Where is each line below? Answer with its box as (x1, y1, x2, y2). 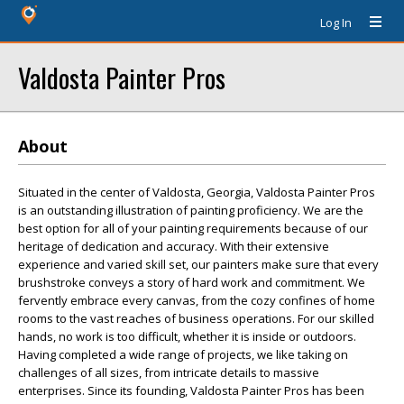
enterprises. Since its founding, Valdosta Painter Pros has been (18, 382, 364, 399)
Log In (320, 14, 352, 31)
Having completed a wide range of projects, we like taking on (18, 346, 348, 363)
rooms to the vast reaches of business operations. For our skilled (18, 310, 374, 326)
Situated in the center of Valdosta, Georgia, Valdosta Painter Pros (18, 184, 375, 200)
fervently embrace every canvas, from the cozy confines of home (18, 292, 375, 308)
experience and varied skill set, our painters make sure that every (18, 256, 379, 272)
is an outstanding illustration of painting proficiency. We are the (18, 202, 363, 218)
